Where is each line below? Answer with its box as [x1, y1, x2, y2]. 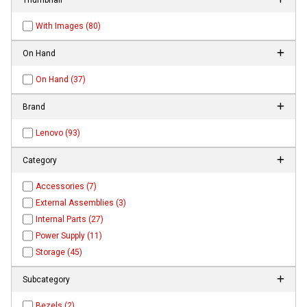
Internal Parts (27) [36, 214, 104, 224]
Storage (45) [36, 247, 83, 257]
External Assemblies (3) [36, 197, 127, 208]
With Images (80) [36, 21, 101, 31]
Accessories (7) [36, 181, 97, 191]
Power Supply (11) [36, 230, 103, 241]
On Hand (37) [36, 74, 86, 84]
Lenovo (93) [36, 127, 81, 138]
